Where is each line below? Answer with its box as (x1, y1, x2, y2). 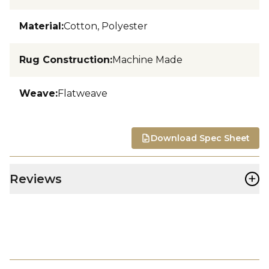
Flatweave (58, 87, 107, 99)
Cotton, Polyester (64, 20, 148, 32)
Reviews (10, 171, 62, 186)
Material (19, 20, 61, 32)
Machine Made (112, 53, 183, 65)
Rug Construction (19, 53, 110, 65)
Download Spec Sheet (150, 132, 250, 144)
